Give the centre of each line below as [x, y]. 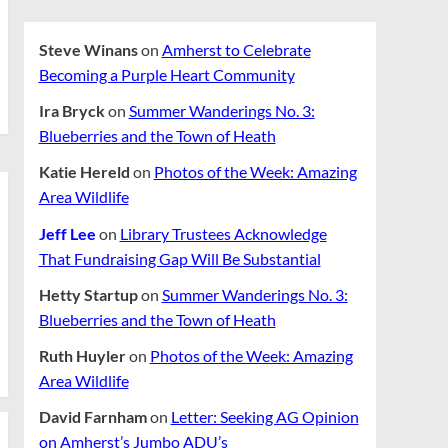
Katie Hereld [84, 172]
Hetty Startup [88, 294]
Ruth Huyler [82, 355]
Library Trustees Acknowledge [223, 233]
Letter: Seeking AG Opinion [264, 417]
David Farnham [92, 417]
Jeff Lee [67, 233]
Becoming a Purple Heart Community [166, 74]
